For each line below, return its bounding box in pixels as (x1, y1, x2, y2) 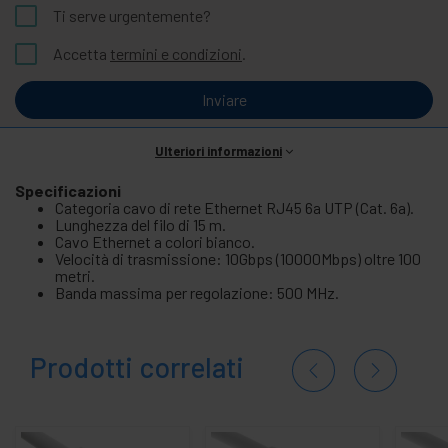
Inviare (201, 89, 247, 109)
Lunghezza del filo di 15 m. (55, 214, 226, 234)
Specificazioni (15, 180, 121, 200)
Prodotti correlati (30, 349, 244, 384)
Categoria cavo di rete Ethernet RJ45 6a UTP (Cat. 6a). (55, 197, 414, 217)
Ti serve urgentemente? (53, 5, 211, 25)
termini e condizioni (110, 43, 242, 63)
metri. (55, 265, 95, 285)
